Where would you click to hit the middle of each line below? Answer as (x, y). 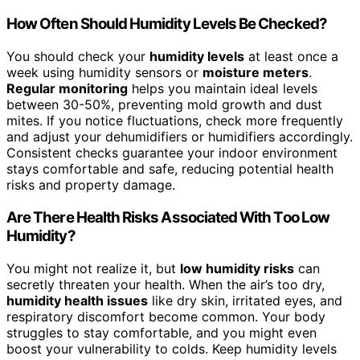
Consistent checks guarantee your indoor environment (172, 153)
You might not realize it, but (93, 268)
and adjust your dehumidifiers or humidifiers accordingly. (180, 137)
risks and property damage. (91, 185)
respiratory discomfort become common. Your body (166, 316)
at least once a (291, 57)
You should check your (78, 57)
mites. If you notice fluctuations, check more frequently (175, 121)
